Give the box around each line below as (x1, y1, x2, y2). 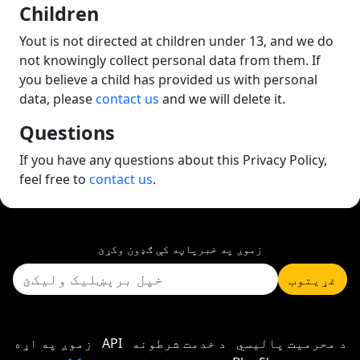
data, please (19, 90, 96, 108)
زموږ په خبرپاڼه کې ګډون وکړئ (98, 241, 262, 256)
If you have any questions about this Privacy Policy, (19, 151, 327, 169)
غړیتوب (288, 270, 337, 288)
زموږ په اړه (13, 334, 92, 352)
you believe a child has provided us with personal (19, 71, 317, 88)
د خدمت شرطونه (131, 334, 227, 352)
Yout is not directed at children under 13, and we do (19, 32, 333, 50)
